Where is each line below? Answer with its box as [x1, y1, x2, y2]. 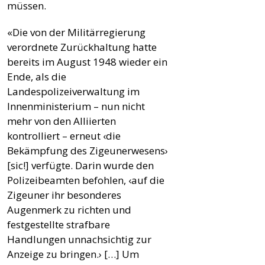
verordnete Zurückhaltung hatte [7, 40, 157, 54]
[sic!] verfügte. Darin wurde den [7, 158, 154, 172]
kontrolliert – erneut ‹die [7, 128, 121, 143]
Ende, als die [7, 69, 66, 83]
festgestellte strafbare [7, 217, 110, 231]
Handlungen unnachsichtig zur [7, 232, 151, 246]
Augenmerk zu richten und [7, 202, 131, 216]
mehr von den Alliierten [7, 114, 116, 128]
